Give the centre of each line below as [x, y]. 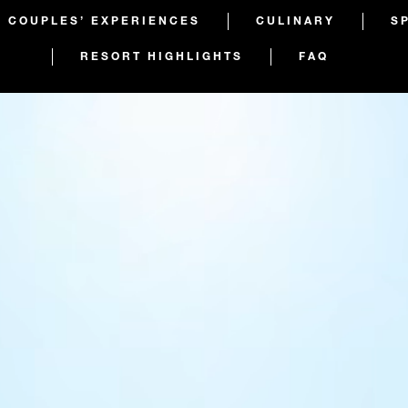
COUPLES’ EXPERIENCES [104, 20]
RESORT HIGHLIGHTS [162, 56]
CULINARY [296, 20]
